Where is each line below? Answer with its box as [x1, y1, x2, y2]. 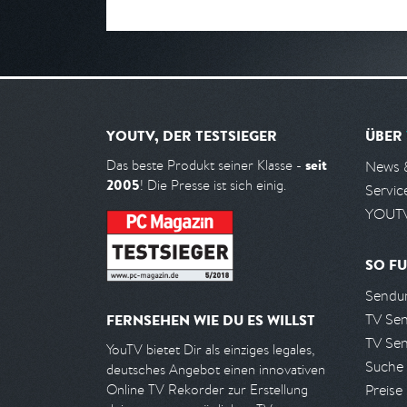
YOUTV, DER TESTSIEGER [106, 125, 277, 145]
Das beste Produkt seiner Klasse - [106, 156, 305, 174]
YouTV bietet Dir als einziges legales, [106, 341, 314, 359]
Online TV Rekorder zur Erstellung [106, 381, 308, 399]
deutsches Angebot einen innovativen [106, 361, 325, 379]
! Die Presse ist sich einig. [140, 176, 286, 194]
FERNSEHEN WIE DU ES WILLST [106, 310, 315, 331]
